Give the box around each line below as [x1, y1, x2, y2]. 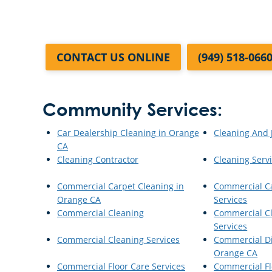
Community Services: [42, 102, 222, 120]
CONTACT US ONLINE [56, 50, 170, 64]
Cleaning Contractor [57, 153, 138, 165]
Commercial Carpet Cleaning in [57, 180, 184, 192]
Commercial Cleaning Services [57, 233, 180, 245]
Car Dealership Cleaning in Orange [57, 126, 199, 138]
